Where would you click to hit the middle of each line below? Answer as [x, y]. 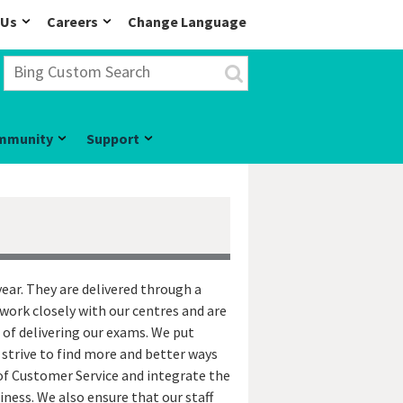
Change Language [187, 22]
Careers [72, 22]
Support [113, 139]
